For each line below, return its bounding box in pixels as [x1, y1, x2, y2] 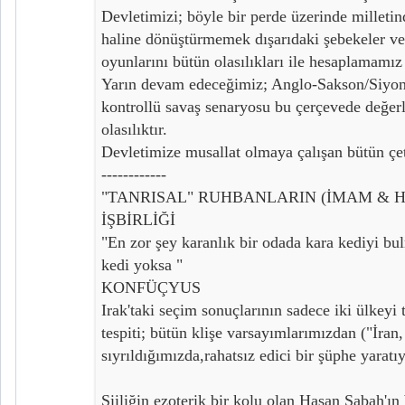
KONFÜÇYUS [101, 278, 201, 297]
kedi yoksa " [101, 255, 183, 274]
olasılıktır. [101, 119, 167, 138]
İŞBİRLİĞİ [101, 210, 175, 229]
